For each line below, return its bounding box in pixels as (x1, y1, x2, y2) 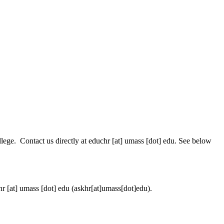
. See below (174, 136, 211, 145)
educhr (88, 136, 110, 145)
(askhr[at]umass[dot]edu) (69, 183, 150, 192)
